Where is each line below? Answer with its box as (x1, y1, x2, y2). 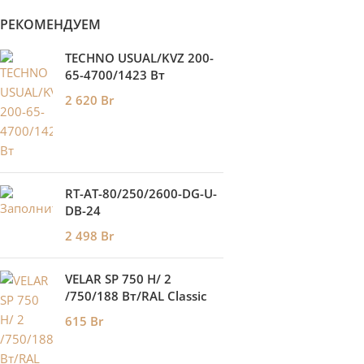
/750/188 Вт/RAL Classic (65, 288, 206, 304)
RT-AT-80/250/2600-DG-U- (65, 185, 217, 201)
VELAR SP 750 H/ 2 (65, 271, 171, 287)
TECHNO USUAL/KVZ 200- (65, 50, 214, 66)
